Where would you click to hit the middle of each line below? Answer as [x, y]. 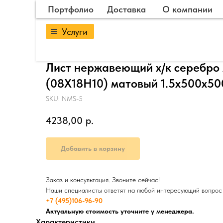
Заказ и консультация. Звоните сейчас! [103, 180]
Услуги [75, 32]
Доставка [126, 9]
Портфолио [71, 9]
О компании [187, 9]
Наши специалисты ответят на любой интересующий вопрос [134, 190]
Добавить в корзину [93, 149]
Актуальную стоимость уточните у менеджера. [120, 211]
